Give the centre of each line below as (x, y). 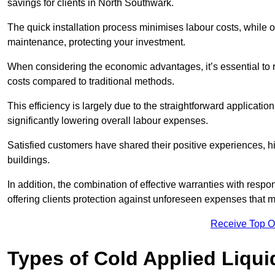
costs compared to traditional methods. (92, 82)
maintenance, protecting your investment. (96, 42)
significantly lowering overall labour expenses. (108, 121)
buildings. (29, 160)
